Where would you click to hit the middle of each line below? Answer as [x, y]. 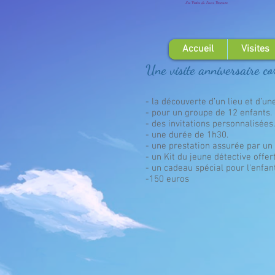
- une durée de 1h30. [187, 135]
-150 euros [167, 180]
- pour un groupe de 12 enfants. [209, 113]
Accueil [198, 49]
